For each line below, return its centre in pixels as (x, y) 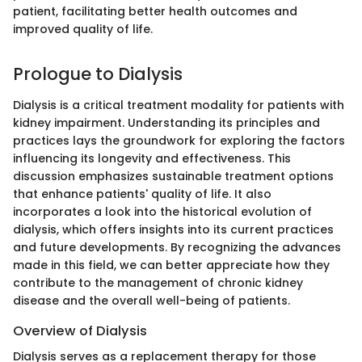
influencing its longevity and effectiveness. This (152, 158)
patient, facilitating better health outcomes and (155, 12)
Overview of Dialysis (80, 330)
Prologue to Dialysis (98, 74)
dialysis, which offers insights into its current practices (173, 229)
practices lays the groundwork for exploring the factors (179, 140)
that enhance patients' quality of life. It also (142, 194)
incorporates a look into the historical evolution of (162, 211)
